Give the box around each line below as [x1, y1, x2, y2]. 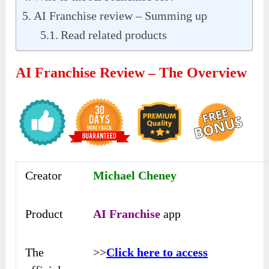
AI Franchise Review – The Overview [16, 64, 247, 80]
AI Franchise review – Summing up [34, 8, 208, 22]
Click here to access [106, 245, 208, 259]
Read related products [61, 28, 168, 41]
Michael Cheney [93, 168, 177, 182]
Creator [25, 168, 62, 182]
